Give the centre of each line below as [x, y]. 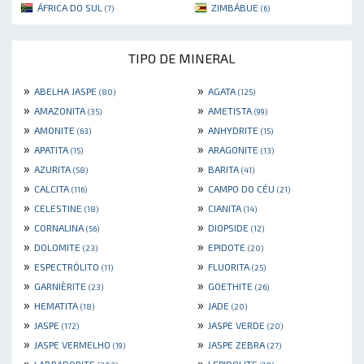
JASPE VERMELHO [74, 345]
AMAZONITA [61, 111]
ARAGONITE [234, 150]
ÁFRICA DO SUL [71, 8]
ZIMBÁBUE [236, 8]
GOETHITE [232, 286]
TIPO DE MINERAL [182, 58]
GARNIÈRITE [61, 286]
